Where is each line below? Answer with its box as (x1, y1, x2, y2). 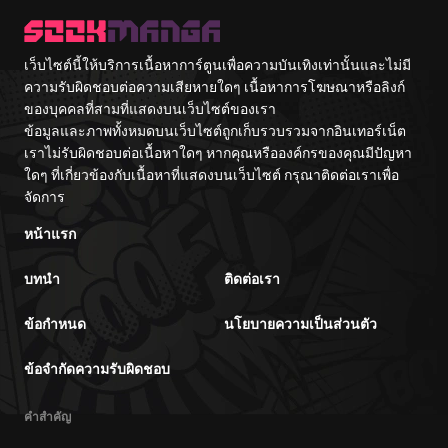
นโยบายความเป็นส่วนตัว (224, 313, 377, 334)
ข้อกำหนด (24, 313, 86, 334)
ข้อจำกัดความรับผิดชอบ (24, 358, 170, 379)
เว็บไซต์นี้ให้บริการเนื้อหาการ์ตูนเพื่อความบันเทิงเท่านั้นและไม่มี (24, 54, 411, 75)
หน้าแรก (24, 223, 76, 244)
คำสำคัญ (24, 407, 71, 425)
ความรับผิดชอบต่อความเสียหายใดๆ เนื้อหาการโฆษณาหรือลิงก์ (24, 76, 405, 97)
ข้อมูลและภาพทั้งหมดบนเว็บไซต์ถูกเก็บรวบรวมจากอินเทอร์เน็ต (24, 120, 406, 141)
